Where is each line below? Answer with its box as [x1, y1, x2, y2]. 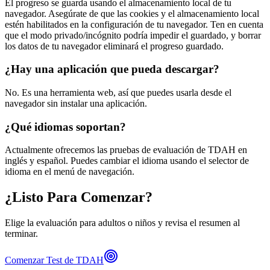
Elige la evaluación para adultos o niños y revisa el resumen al [5, 218, 240, 228]
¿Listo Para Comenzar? [5, 189, 152, 206]
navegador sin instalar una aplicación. [5, 98, 147, 108]
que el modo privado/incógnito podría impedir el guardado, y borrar [5, 30, 261, 40]
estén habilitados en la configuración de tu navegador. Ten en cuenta [5, 19, 263, 30]
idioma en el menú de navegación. [5, 166, 134, 177]
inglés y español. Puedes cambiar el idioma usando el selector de [5, 155, 249, 166]
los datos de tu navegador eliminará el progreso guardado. [5, 40, 224, 51]
